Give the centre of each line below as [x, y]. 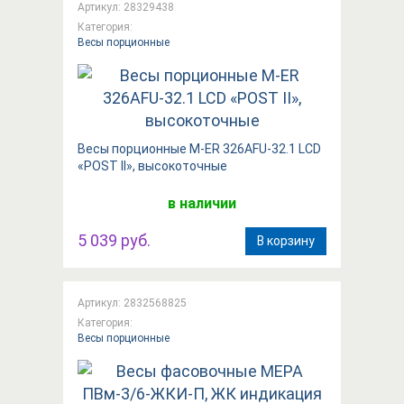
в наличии [202, 203]
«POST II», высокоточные [152, 165]
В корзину [286, 240]
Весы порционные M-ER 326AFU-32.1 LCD [199, 148]
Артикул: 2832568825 [132, 303]
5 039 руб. [114, 240]
